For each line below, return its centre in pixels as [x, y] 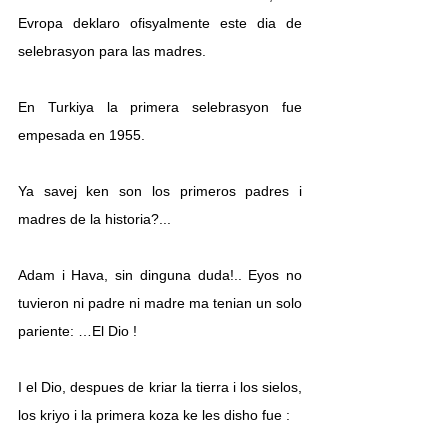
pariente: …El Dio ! [77, 330]
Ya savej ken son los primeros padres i [160, 190]
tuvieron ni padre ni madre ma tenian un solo [160, 302]
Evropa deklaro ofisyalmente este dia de [160, 22]
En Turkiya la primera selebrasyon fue [160, 106]
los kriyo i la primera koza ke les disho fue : [154, 414]
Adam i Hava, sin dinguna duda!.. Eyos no [160, 274]
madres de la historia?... [94, 218]
